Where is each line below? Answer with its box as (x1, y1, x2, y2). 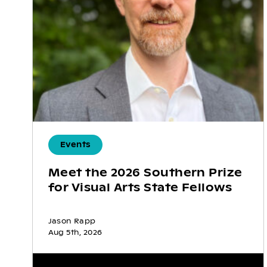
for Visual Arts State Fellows (48, 181, 232, 195)
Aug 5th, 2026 (48, 228, 103, 238)
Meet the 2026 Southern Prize (48, 166, 243, 180)
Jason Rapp (48, 216, 96, 226)
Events (60, 140, 91, 150)
